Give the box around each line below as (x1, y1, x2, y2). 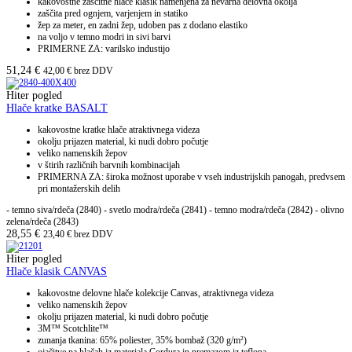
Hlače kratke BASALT (6, 102, 108, 115)
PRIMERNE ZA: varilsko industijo (38, 43, 170, 55)
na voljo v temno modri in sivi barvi (38, 31, 170, 43)
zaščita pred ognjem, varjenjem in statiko (38, 8, 188, 20)
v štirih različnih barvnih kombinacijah (38, 159, 180, 171)
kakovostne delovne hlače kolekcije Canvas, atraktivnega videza (38, 288, 273, 299)
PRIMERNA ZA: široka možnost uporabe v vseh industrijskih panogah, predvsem (38, 171, 345, 183)
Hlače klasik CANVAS (6, 266, 107, 278)
